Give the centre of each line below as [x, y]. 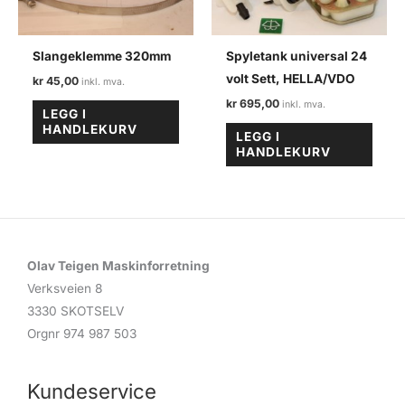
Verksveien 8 [65, 288]
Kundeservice [92, 391]
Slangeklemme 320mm [102, 57]
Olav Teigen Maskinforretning [118, 265]
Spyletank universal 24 [297, 57]
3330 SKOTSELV [75, 311]
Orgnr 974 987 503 [82, 333]
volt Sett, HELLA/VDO [291, 79]
